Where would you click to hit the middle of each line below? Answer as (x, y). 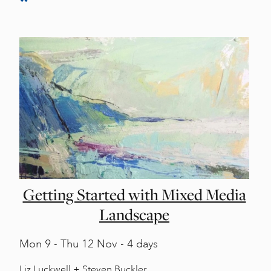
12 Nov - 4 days (118, 243)
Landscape (134, 214)
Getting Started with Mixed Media (134, 194)
